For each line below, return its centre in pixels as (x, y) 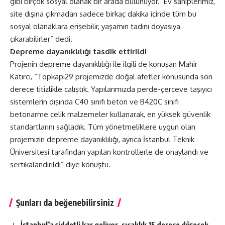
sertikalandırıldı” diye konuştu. (60, 164)
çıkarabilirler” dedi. (41, 39)
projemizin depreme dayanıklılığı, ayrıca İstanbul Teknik (102, 139)
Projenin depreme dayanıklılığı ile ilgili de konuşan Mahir (104, 64)
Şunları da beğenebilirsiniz (65, 202)
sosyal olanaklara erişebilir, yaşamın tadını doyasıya (95, 26)
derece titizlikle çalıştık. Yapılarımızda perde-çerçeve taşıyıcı (111, 89)
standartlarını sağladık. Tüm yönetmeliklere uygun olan (103, 127)
